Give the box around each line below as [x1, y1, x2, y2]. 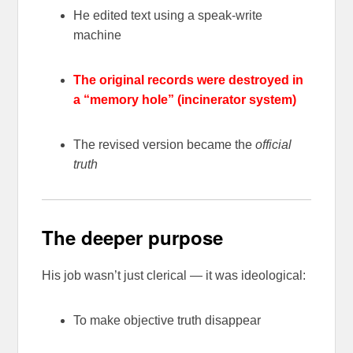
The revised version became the [73, 138, 256, 152]
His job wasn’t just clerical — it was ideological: [42, 268, 307, 282]
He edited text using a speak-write [73, 9, 263, 23]
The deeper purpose [42, 224, 224, 251]
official [255, 138, 292, 152]
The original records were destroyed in [73, 73, 304, 87]
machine [73, 28, 122, 43]
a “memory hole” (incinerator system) [73, 93, 297, 107]
